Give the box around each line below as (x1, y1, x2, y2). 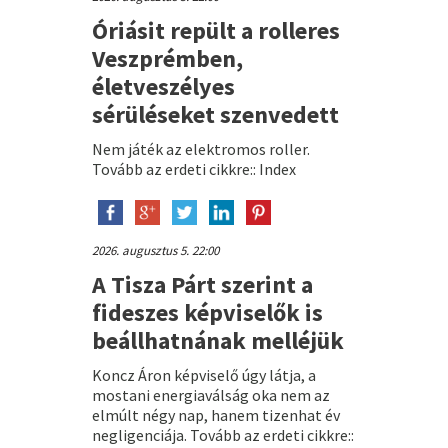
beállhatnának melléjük (91, 324, 344, 356)
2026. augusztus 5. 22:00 (91, 241, 219, 259)
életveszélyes (91, 70, 235, 102)
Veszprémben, (91, 42, 243, 74)
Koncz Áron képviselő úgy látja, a (91, 364, 316, 385)
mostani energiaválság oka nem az (91, 384, 330, 405)
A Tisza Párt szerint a (91, 268, 313, 300)
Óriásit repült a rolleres (91, 14, 340, 46)
